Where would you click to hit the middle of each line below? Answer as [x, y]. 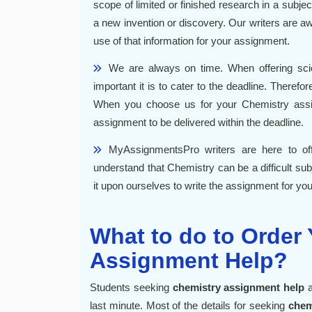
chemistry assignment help [239, 287]
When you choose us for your [168, 104]
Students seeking [131, 287]
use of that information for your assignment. [192, 41]
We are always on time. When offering [203, 68]
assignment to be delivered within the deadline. [198, 122]
